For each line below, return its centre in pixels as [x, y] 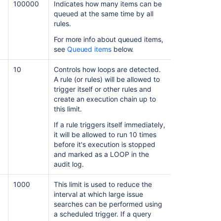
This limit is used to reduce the [103, 184]
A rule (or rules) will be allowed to [107, 79]
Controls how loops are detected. [107, 69]
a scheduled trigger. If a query [102, 214]
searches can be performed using [108, 204]
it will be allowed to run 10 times [105, 134]
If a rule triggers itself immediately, [109, 124]
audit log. [69, 164]
